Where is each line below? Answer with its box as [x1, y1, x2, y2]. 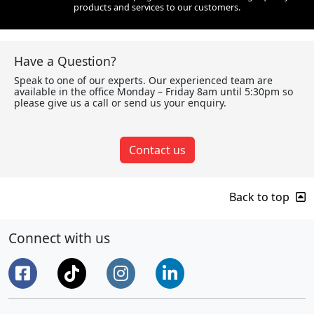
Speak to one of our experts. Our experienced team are [14, 73, 273, 87]
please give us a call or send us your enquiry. [14, 95, 226, 109]
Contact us [128, 142, 186, 158]
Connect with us [8, 228, 110, 247]
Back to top [229, 189, 292, 205]
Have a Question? [14, 52, 116, 69]
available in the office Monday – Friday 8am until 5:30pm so [14, 84, 293, 98]
